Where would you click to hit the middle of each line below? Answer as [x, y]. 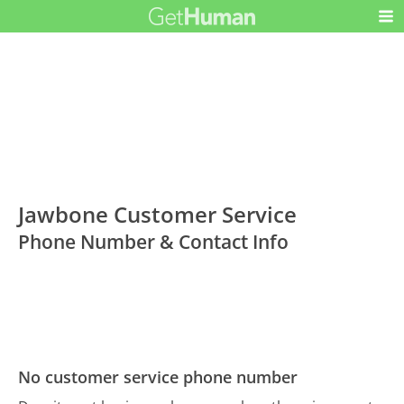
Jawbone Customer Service [158, 215]
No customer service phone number [158, 377]
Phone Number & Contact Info [154, 242]
